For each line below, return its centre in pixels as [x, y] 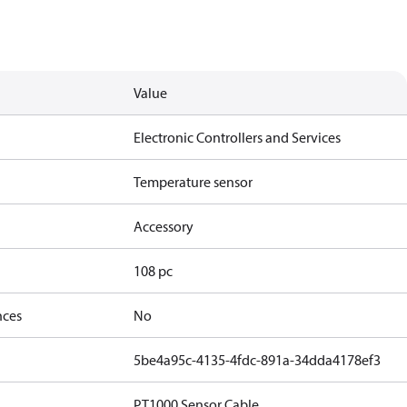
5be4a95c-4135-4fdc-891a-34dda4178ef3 [258, 360]
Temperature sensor [194, 182]
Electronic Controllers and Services [238, 137]
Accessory [164, 226]
